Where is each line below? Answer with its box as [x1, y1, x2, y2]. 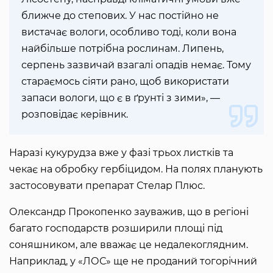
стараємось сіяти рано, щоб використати [21, 76, 229, 88]
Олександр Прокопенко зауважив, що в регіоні [9, 206, 249, 218]
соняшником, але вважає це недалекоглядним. [9, 239, 248, 251]
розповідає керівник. [21, 108, 128, 121]
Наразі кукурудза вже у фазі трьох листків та [9, 147, 233, 159]
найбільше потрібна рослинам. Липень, [21, 43, 224, 55]
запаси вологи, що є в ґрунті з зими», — [21, 92, 220, 104]
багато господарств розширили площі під [9, 222, 222, 235]
